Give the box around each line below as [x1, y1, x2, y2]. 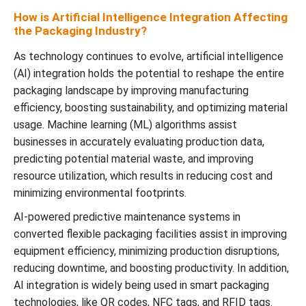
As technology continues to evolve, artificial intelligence [14, 49, 283, 63]
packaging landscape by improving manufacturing [14, 83, 249, 97]
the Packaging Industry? [14, 23, 147, 38]
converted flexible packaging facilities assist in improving [14, 227, 287, 240]
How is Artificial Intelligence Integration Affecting [14, 10, 288, 24]
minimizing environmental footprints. [14, 186, 186, 199]
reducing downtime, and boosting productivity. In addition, [14, 261, 289, 275]
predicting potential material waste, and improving [14, 152, 253, 165]
